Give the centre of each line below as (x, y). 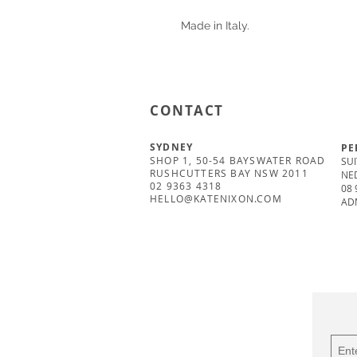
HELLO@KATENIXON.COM (216, 199)
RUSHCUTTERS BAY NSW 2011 (229, 173)
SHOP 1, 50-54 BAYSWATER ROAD (238, 161)
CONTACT (187, 111)
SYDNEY (173, 147)
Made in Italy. (218, 26)
